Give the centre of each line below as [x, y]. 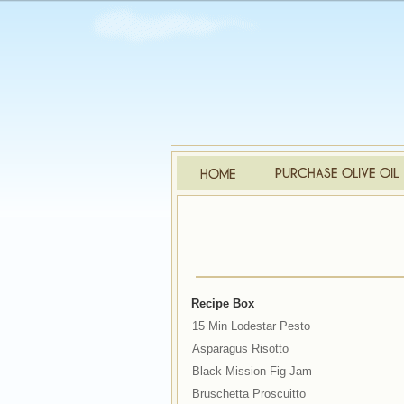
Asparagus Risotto [240, 349]
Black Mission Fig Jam [252, 371]
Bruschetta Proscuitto [248, 394]
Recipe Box [222, 303]
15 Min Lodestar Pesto [251, 326]
